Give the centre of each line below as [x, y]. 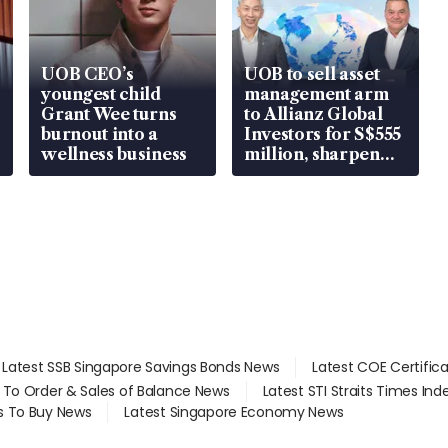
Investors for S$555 [322, 133]
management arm [316, 93]
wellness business [114, 153]
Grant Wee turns [109, 113]
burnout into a [99, 133]
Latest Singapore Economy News [234, 411]
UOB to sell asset [311, 73]
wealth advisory [310, 173]
